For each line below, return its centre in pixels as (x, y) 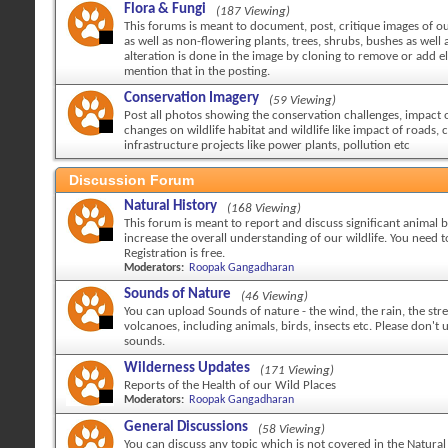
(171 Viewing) (297, 370)
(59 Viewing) (302, 100)
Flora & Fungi (165, 9)
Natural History (170, 206)
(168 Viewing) (264, 208)
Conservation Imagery (191, 98)
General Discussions (186, 427)
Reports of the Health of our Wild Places (230, 385)
